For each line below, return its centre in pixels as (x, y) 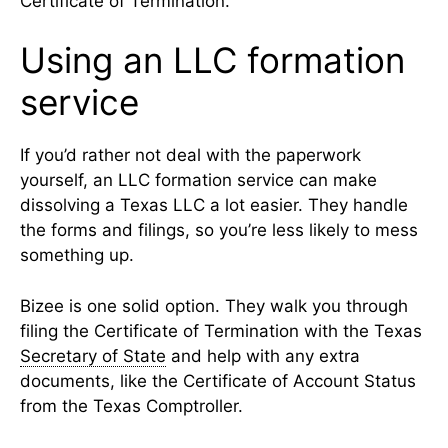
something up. (77, 255)
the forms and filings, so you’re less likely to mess (219, 230)
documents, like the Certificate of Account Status (218, 380)
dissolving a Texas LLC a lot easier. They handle (214, 205)
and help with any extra (263, 355)
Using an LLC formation (212, 60)
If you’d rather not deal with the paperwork (190, 155)
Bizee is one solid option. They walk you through (214, 305)
